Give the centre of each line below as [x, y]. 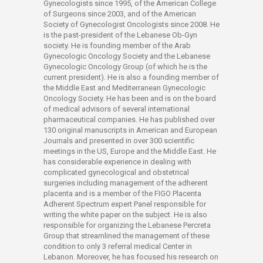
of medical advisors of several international [117, 109]
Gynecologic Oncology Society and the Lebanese [127, 56]
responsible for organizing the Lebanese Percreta [127, 225]
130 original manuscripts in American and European [130, 130]
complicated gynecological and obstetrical [116, 172]
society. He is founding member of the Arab [117, 45]
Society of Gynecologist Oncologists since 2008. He [131, 24]
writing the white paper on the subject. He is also [125, 215]
